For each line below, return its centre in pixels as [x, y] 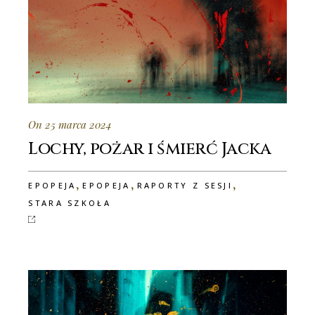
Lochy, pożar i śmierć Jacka [150, 149]
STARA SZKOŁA [70, 202]
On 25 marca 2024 [70, 124]
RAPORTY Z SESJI [185, 185]
